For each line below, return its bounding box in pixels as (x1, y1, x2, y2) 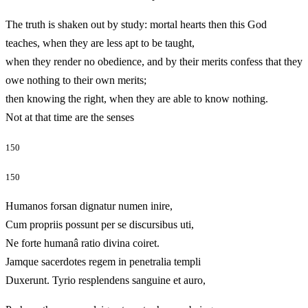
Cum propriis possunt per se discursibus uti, (5, 219, 194, 231)
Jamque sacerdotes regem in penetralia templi (5, 256, 201, 268)
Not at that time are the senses (5, 111, 173, 123)
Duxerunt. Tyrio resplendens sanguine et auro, (5, 274, 244, 287)
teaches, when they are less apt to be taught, (5, 36, 195, 49)
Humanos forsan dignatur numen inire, (5, 200, 173, 212)
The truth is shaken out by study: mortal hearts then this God (5, 18, 267, 30)
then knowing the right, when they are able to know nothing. (5, 92, 268, 104)
